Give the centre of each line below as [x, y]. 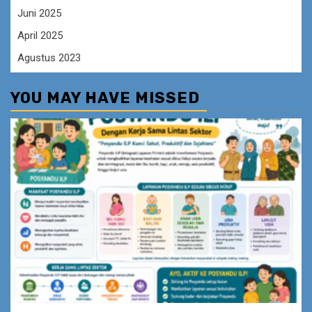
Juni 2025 [39, 14]
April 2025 [40, 36]
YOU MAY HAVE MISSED [105, 98]
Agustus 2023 [49, 58]
